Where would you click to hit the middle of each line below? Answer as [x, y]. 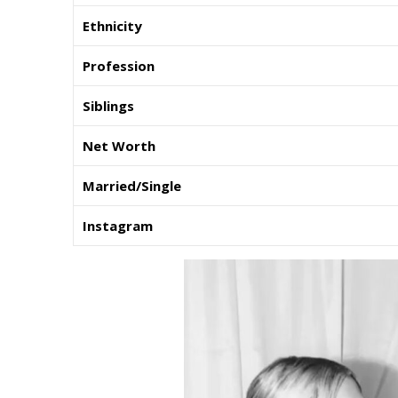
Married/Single [132, 185]
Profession [119, 65]
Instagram [118, 225]
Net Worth [119, 145]
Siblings [108, 105]
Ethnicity [112, 25]
